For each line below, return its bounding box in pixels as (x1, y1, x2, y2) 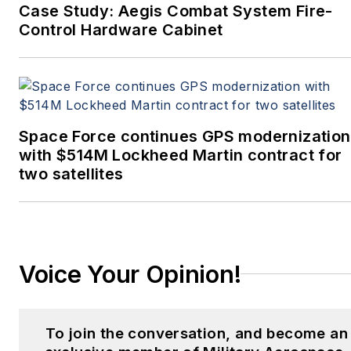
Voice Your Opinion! (19, 259, 241, 288)
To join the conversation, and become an (45, 324, 349, 342)
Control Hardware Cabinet (19, 20, 223, 39)
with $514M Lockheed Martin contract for (19, 145, 342, 165)
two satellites (19, 164, 124, 183)
